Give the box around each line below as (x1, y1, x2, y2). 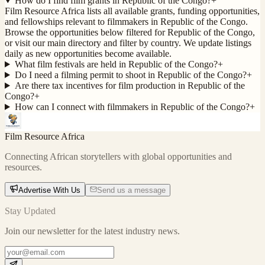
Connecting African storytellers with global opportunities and (5, 151, 232, 161)
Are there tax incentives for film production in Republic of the (14, 80, 245, 91)
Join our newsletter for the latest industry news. (5, 226, 180, 236)
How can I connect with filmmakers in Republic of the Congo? (14, 102, 250, 112)
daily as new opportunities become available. (5, 49, 172, 59)
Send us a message (97, 186, 166, 195)
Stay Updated (5, 206, 56, 216)
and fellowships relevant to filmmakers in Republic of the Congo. (5, 17, 248, 27)
